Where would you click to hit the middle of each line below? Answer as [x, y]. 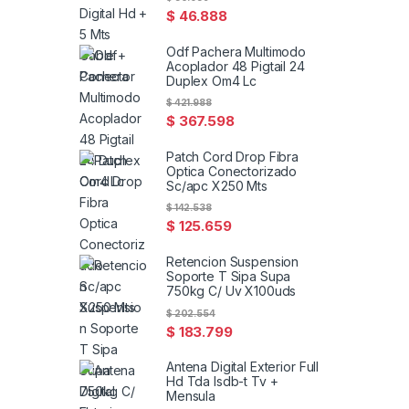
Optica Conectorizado [232, 171]
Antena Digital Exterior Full [243, 367]
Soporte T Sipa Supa [229, 277]
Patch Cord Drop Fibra [233, 156]
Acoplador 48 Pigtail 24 [236, 66]
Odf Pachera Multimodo [236, 51]
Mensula [191, 396]
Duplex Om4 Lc [212, 80]
